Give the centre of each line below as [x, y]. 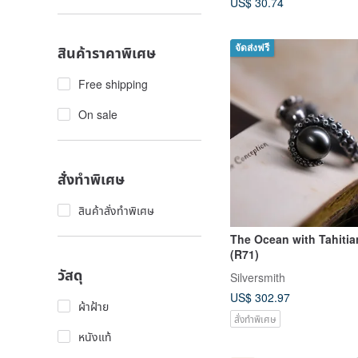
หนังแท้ [95, 336]
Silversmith [258, 278]
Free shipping [113, 84]
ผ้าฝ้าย [93, 306]
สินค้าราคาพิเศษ [107, 53]
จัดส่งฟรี [252, 48]
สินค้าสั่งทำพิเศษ [116, 210]
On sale [98, 114]
